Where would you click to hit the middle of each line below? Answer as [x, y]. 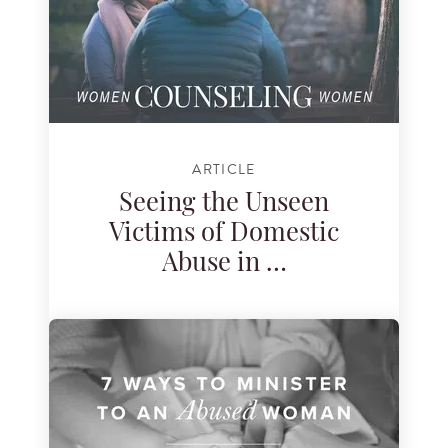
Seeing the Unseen [224, 204]
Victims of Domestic [224, 234]
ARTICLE [224, 170]
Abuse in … [224, 264]
